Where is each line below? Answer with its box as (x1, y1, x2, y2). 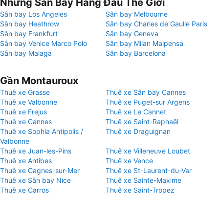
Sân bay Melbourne (106, 10, 168, 18)
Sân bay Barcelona (106, 49, 166, 57)
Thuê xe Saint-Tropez (106, 186, 175, 194)
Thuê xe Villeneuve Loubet (106, 147, 190, 155)
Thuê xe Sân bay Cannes (106, 88, 186, 96)
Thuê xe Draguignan (106, 127, 171, 135)
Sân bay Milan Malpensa (106, 39, 183, 47)
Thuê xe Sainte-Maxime (106, 176, 181, 184)
